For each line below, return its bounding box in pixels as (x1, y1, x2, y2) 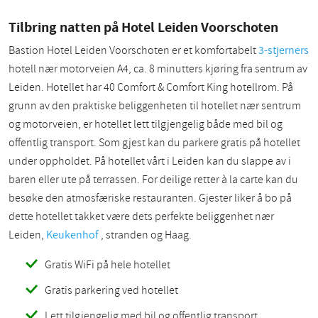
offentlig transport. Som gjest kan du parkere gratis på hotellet (9, 134, 300, 150)
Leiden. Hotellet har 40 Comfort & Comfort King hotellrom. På (9, 79, 293, 95)
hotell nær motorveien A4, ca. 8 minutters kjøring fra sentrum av (9, 60, 307, 77)
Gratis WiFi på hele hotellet (45, 256, 170, 273)
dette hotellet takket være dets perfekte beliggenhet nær (9, 208, 274, 224)
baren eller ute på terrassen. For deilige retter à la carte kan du (9, 171, 298, 187)
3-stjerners (258, 42, 309, 58)
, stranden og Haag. (99, 226, 192, 243)
